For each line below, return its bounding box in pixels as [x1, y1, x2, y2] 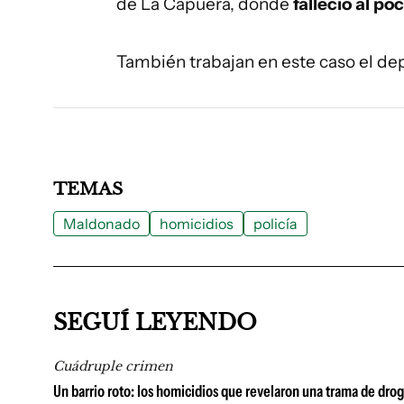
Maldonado [63, 215, 140, 233]
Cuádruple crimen [53, 358, 173, 374]
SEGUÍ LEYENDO [53, 309, 257, 335]
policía [253, 215, 298, 233]
